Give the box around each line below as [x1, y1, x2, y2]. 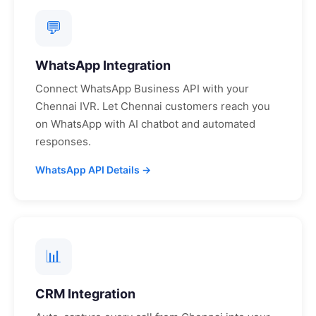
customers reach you [162, 99, 270, 113]
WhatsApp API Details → [35, 164, 151, 176]
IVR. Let [77, 99, 121, 113]
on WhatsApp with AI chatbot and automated [35, 117, 255, 130]
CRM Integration [35, 286, 135, 301]
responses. [35, 135, 91, 148]
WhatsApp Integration [35, 58, 171, 73]
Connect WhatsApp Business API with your [35, 82, 249, 95]
